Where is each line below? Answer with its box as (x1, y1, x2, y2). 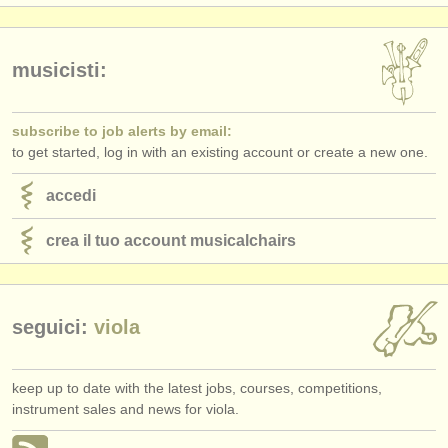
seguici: (12, 315, 88, 338)
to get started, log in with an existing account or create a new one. (12, 143, 428, 160)
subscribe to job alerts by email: (12, 122, 232, 139)
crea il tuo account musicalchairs (46, 231, 296, 249)
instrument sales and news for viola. (12, 400, 239, 417)
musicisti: (12, 58, 107, 81)
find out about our (46, 78, 185, 96)
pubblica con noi (46, 34, 173, 52)
